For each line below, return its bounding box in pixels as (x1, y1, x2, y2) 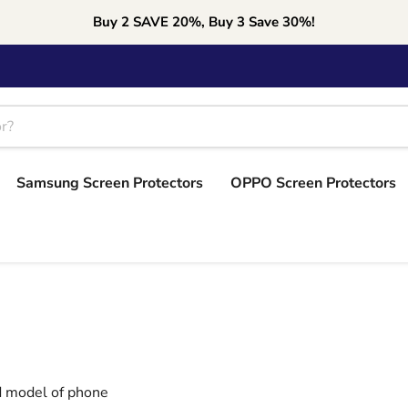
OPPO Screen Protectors (230, 173, 396, 193)
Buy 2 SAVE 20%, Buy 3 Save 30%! (93, 13, 315, 31)
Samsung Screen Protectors (16, 173, 203, 193)
